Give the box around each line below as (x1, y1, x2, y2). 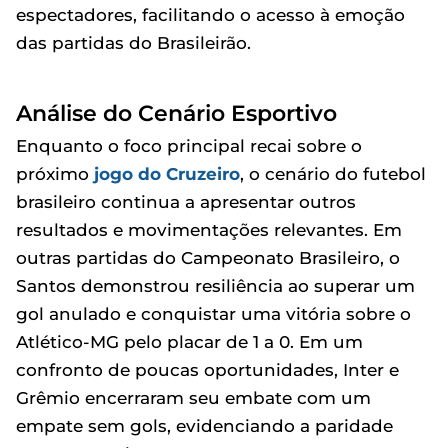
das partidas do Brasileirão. (16, 32, 251, 53)
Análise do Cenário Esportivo (16, 99, 337, 126)
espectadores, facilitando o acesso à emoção (16, 4, 405, 25)
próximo (16, 163, 94, 184)
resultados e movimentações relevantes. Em (16, 219, 402, 240)
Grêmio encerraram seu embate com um (16, 387, 371, 408)
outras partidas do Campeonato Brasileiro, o (16, 247, 400, 268)
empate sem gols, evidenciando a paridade (16, 415, 393, 436)
